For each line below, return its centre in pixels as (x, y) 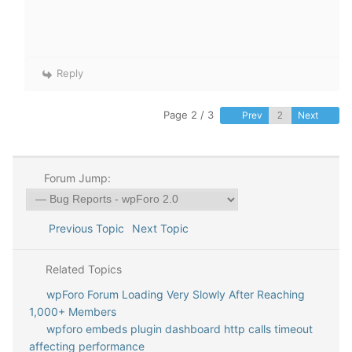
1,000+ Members (73, 311)
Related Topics (82, 269)
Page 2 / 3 (189, 114)
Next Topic (163, 228)
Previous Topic (83, 228)
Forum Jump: (75, 178)
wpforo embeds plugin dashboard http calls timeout (179, 328)
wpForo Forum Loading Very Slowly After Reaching (175, 294)
